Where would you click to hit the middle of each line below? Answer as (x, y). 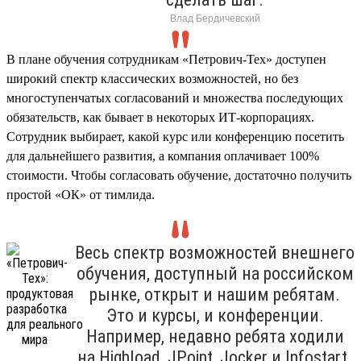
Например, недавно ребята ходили (215, 336)
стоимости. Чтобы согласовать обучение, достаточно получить (179, 175)
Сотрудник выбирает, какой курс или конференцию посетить (175, 136)
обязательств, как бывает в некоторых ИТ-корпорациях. (160, 117)
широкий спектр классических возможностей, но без (152, 78)
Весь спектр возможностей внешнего (215, 252)
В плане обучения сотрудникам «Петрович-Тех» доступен (166, 59)
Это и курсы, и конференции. (215, 315)
